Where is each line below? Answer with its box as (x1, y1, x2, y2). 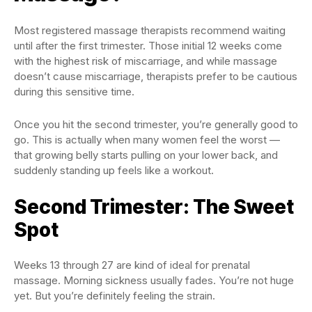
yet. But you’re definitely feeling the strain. (14, 289, 215, 302)
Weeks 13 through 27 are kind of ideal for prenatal (14, 258, 250, 272)
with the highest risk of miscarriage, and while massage (14, 54, 277, 68)
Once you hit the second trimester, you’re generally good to (14, 118, 298, 131)
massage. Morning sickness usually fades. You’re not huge (14, 274, 294, 287)
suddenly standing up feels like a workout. (14, 164, 214, 177)
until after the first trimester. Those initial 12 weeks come (14, 39, 282, 52)
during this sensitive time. (14, 85, 134, 98)
